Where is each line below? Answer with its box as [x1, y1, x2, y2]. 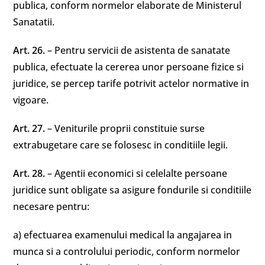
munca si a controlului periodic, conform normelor [13, 245, 241, 258]
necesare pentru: [13, 200, 90, 213]
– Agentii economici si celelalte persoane [47, 167, 228, 180]
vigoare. [13, 93, 49, 106]
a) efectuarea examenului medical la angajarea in [13, 228, 232, 241]
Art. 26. [13, 44, 48, 57]
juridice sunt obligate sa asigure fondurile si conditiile [13, 183, 252, 196]
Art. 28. [13, 167, 48, 180]
